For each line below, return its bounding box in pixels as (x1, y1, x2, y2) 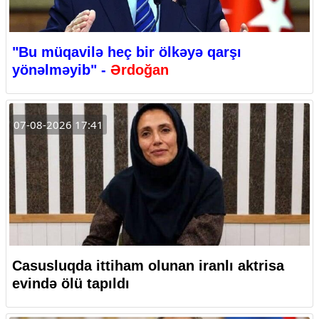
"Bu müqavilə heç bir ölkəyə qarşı (12, 44, 241, 61)
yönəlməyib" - (12, 62, 110, 78)
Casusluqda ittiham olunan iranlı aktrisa (12, 258, 284, 274)
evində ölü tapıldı (12, 276, 130, 292)
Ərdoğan (110, 62, 169, 78)
